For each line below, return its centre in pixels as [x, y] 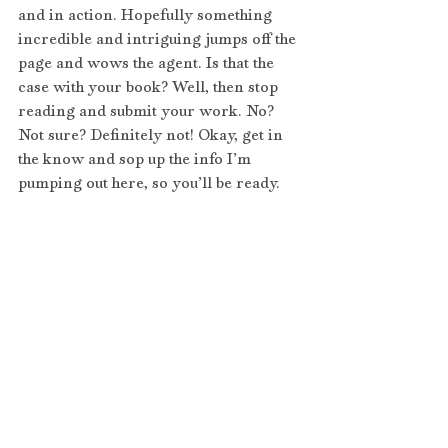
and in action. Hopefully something [147, 14]
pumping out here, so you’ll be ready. [149, 182]
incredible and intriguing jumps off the [159, 38]
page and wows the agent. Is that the [148, 62]
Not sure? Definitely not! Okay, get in [152, 134]
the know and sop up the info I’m [136, 158]
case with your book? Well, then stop [150, 86]
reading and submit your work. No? [148, 110]
